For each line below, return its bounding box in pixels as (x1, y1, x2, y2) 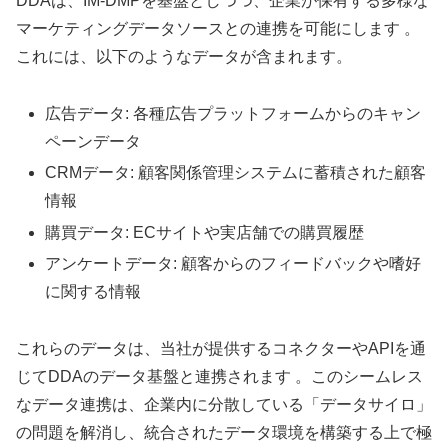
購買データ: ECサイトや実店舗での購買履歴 (45, 223, 365, 241)
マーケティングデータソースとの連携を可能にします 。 (16, 20, 420, 38)
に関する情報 (45, 282, 142, 300)
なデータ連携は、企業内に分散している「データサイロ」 (16, 395, 432, 413)
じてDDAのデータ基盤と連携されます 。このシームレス (16, 367, 423, 385)
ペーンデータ (45, 133, 142, 151)
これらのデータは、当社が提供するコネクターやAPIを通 (16, 339, 426, 357)
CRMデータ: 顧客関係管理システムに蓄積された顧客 (45, 164, 427, 182)
